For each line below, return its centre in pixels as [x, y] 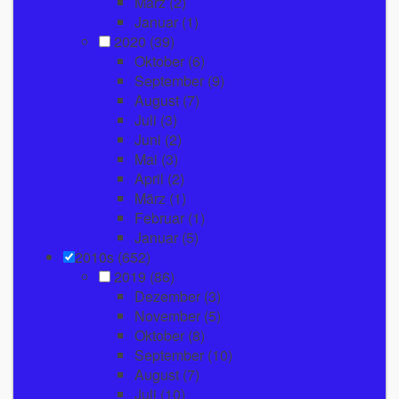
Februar [159, 217]
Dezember [167, 296]
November [167, 315]
